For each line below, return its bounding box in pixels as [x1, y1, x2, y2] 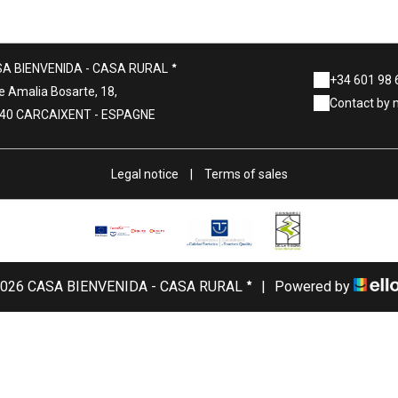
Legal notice [110, 167, 179, 181]
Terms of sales [203, 167, 288, 181]
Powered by [274, 278, 354, 295]
